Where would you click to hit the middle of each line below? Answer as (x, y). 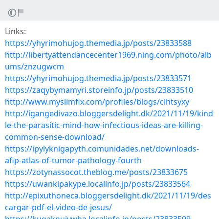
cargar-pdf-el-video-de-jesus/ (58, 207)
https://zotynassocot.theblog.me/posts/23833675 (96, 172)
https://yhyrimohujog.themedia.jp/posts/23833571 (98, 78)
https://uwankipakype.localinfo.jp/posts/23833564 (98, 184)
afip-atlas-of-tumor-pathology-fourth (73, 160)
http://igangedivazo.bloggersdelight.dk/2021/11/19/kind (109, 113)
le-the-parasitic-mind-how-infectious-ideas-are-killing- (104, 125)
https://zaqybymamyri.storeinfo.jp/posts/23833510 (99, 90)
